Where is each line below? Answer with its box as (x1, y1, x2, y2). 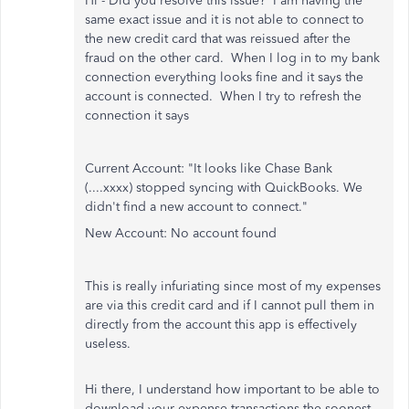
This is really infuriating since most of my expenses (85, 278, 381, 294)
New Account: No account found (85, 225, 277, 241)
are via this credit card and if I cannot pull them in (85, 298, 374, 313)
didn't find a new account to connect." (85, 199, 308, 215)
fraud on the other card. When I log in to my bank (85, 50, 380, 66)
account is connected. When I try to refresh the (85, 89, 362, 104)
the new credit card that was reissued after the (85, 31, 351, 47)
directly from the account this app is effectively (85, 317, 357, 332)
